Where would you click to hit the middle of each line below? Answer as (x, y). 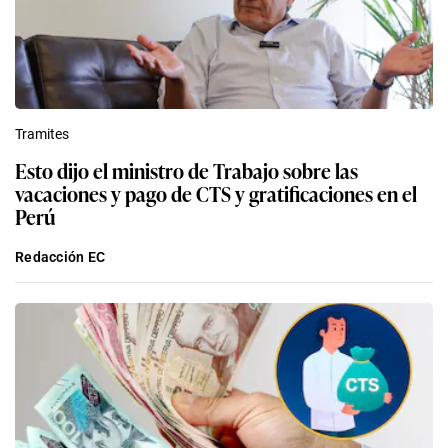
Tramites (42, 134)
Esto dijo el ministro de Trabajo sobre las (186, 170)
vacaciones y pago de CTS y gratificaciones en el (216, 193)
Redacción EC (60, 257)
